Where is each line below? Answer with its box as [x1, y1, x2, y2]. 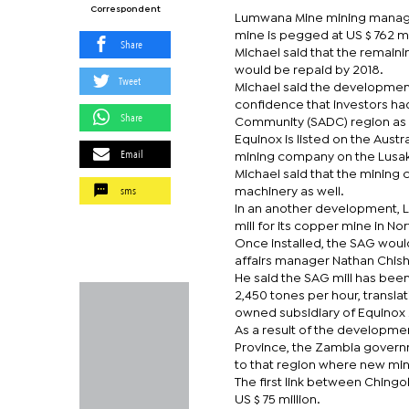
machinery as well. [235, 186, 344, 197]
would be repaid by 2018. [235, 65, 383, 76]
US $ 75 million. [235, 394, 320, 405]
